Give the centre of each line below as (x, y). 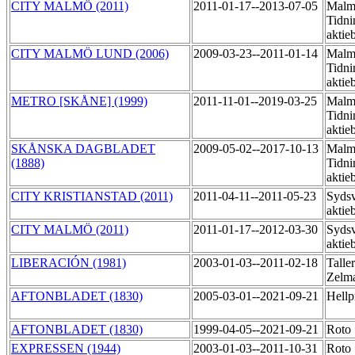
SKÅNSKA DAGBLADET (83, 149)
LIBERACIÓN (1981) (69, 263)
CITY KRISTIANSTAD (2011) (92, 197)
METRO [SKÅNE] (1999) (79, 101)
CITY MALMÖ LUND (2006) (90, 54)
